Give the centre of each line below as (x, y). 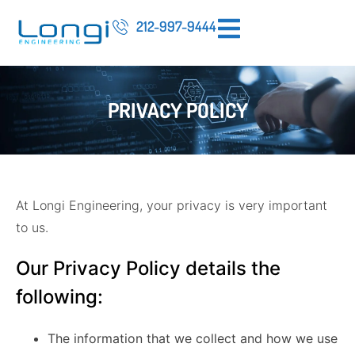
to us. (32, 228)
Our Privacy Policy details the (148, 269)
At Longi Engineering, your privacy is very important (172, 206)
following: (59, 297)
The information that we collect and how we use (193, 339)
